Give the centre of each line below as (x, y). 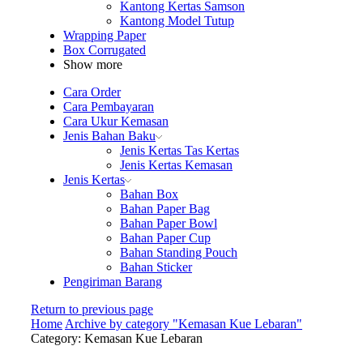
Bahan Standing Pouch (179, 252)
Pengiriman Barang (113, 281)
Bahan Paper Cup (165, 237)
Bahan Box (149, 194)
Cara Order (92, 92)
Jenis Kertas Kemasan (176, 164)
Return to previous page (92, 309)
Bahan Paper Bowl (169, 223)
